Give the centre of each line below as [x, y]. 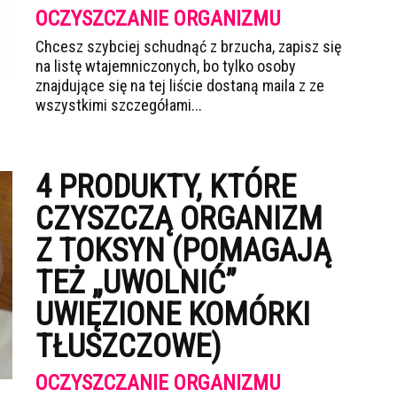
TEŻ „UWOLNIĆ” [136, 283]
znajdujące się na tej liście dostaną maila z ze [180, 86]
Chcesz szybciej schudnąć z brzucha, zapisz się [188, 47]
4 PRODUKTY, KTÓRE [166, 187]
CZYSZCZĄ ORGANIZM [179, 219]
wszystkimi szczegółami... [119, 105]
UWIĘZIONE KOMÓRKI [173, 315]
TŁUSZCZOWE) [128, 346]
